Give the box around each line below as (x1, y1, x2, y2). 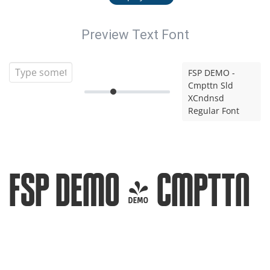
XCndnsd (188, 92, 225, 104)
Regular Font (188, 105, 240, 116)
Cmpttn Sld (188, 80, 234, 91)
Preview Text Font (81, 27, 189, 42)
